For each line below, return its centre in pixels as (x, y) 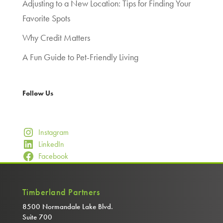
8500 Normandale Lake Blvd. (67, 207)
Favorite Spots (46, 18)
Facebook (53, 157)
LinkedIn (51, 145)
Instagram (53, 133)
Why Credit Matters (56, 38)
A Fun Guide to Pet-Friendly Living (80, 57)
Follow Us (38, 93)
